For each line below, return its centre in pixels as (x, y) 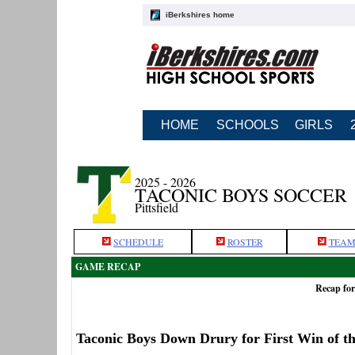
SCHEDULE (138, 242)
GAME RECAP (108, 267)
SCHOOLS (247, 125)
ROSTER (245, 242)
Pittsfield (157, 207)
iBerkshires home (200, 15)
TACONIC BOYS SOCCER (241, 195)
